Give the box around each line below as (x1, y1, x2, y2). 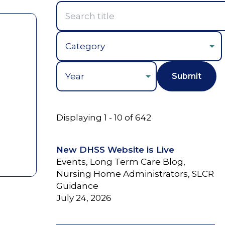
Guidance (56, 180, 98, 191)
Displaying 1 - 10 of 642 (56, 112, 151, 123)
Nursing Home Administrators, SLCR (56, 168, 214, 179)
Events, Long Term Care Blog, (56, 156, 185, 167)
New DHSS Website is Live (56, 144, 174, 155)
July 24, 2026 (56, 192, 111, 203)
